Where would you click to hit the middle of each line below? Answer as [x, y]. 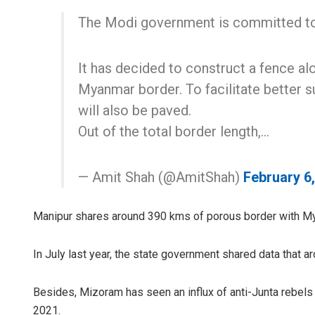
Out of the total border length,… [174, 131]
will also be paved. [135, 110]
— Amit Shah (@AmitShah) [161, 177]
